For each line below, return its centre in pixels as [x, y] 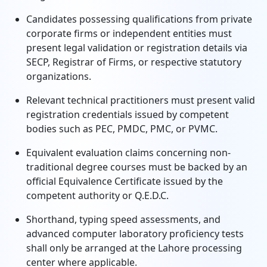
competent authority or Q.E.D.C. [97, 195]
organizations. [59, 76]
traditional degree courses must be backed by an [137, 167]
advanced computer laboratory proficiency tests [135, 234]
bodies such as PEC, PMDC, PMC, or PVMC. [122, 129]
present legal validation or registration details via [137, 48]
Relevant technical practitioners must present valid [141, 100]
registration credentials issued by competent [128, 114]
